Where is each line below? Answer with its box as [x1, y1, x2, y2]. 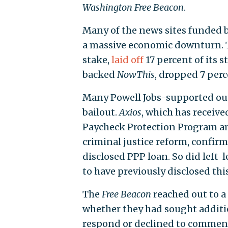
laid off [111, 54, 144, 66]
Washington [82, 2, 132, 14]
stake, [82, 54, 111, 66]
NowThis [117, 69, 155, 81]
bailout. [82, 106, 119, 119]
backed [82, 69, 117, 81]
